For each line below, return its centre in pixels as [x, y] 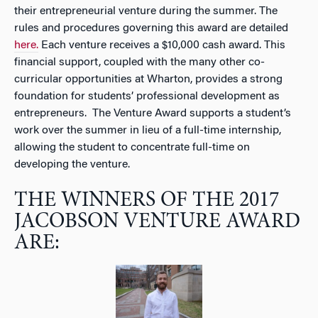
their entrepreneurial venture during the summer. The [146, 11]
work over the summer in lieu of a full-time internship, [148, 131]
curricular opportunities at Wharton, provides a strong [148, 79]
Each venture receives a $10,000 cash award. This [162, 45]
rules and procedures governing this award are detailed [151, 28]
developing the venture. [72, 165]
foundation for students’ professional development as [147, 97]
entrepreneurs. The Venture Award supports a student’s [153, 114]
